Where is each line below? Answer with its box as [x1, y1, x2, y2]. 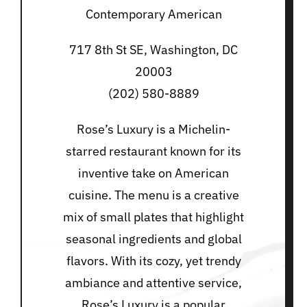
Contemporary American [85, 6, 222, 23]
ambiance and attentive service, [65, 275, 242, 291]
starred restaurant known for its [66, 143, 241, 160]
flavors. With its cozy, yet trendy [66, 253, 241, 269]
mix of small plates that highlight [63, 209, 244, 225]
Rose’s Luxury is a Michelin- [77, 121, 230, 138]
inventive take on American [78, 165, 229, 182]
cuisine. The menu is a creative [68, 187, 239, 204]
